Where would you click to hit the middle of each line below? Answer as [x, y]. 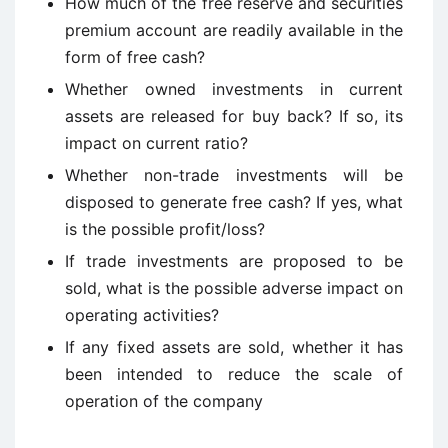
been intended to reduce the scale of [234, 374]
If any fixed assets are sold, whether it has [234, 347]
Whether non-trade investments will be [234, 175]
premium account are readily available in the [234, 30]
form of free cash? [135, 57]
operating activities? [142, 315]
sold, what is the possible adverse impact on [234, 288]
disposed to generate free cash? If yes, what [234, 202]
